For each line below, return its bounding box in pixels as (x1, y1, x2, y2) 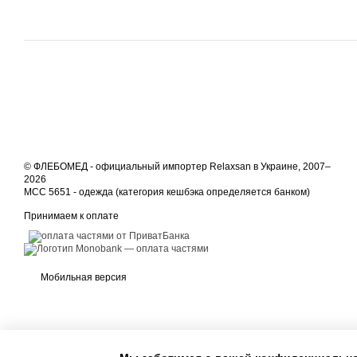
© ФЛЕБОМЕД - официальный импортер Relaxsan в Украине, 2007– (24, 161, 331, 172)
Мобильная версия (38, 272, 127, 283)
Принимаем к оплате (24, 210, 119, 222)
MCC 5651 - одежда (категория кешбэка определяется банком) (24, 186, 310, 198)
